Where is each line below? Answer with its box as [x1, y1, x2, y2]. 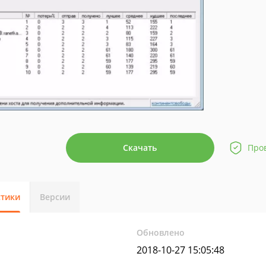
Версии [40, 191, 70, 202]
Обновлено [137, 227, 185, 238]
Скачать [123, 142, 157, 153]
